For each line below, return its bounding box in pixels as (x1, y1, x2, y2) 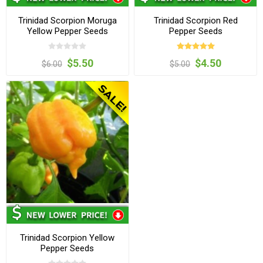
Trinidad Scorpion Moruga (18, 15, 117, 26)
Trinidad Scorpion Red (153, 15, 238, 26)
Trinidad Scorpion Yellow (20, 232, 115, 244)
